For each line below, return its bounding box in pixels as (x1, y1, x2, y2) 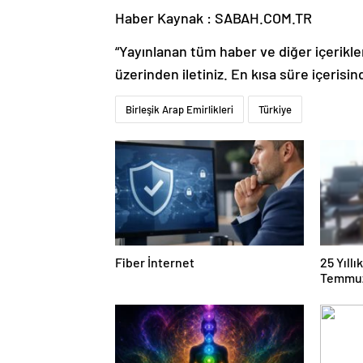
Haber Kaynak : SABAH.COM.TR (115, 8, 312, 27)
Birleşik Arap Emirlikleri (126, 102, 233, 116)
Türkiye (258, 102, 292, 116)
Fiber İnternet (115, 254, 194, 270)
